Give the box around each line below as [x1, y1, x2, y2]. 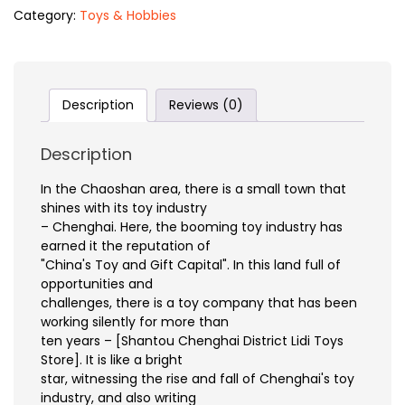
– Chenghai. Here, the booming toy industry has [41, 218, 343, 237]
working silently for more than [41, 313, 229, 332]
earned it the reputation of [41, 237, 211, 256]
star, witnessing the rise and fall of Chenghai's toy [41, 370, 354, 389]
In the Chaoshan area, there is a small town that [41, 180, 346, 199]
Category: [14, 5, 80, 24]
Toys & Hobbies [80, 5, 176, 24]
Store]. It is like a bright [41, 351, 183, 370]
